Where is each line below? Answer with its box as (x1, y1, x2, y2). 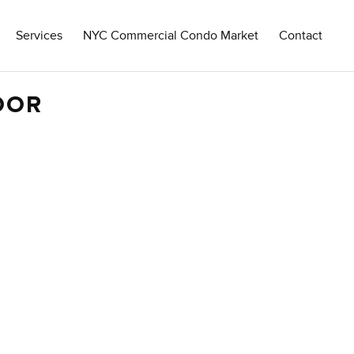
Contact (279, 28, 323, 43)
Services (16, 28, 63, 43)
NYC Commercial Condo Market (83, 28, 259, 43)
